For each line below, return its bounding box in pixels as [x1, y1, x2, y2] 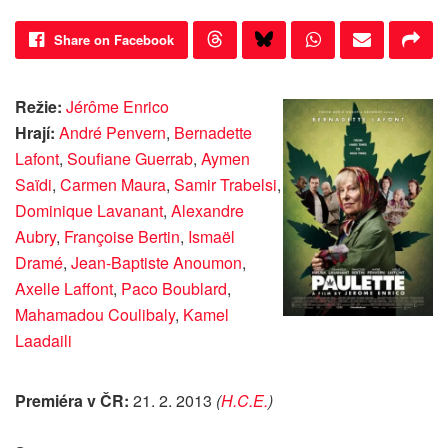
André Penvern [59, 121, 166, 145]
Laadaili [15, 329, 72, 353]
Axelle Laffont [15, 277, 113, 301]
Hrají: [15, 121, 59, 145]
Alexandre [171, 199, 244, 223]
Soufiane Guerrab [67, 147, 193, 171]
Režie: [15, 95, 66, 119]
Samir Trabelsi [174, 173, 277, 197]
